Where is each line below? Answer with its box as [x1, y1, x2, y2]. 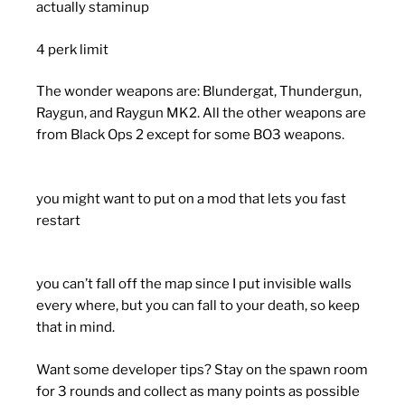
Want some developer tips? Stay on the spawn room [36, 361, 368, 378]
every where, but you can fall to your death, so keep [36, 297, 360, 315]
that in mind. [36, 319, 115, 336]
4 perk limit [36, 41, 108, 58]
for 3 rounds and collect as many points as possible [36, 382, 360, 400]
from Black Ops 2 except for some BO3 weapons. [36, 127, 344, 144]
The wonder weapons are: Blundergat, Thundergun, [36, 83, 362, 100]
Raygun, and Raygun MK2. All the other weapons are [36, 105, 366, 122]
